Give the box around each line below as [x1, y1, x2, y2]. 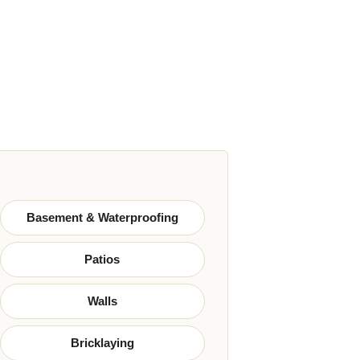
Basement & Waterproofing [26, 211, 178, 224]
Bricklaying [70, 336, 134, 350]
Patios [84, 252, 121, 266]
